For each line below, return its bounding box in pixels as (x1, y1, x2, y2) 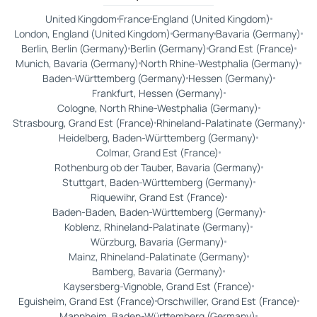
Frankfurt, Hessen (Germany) (91, 86, 224, 100)
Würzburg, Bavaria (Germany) (91, 235, 224, 249)
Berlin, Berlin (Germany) (21, 42, 128, 56)
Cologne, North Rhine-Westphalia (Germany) (57, 101, 258, 115)
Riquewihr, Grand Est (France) (90, 190, 225, 204)
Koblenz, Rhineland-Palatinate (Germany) (64, 220, 250, 234)
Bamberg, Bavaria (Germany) (92, 265, 223, 279)
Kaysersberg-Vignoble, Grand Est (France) (63, 279, 252, 294)
